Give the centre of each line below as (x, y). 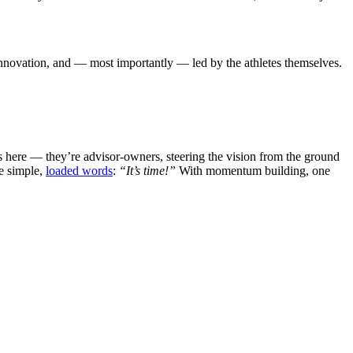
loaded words (79, 170)
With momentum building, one (255, 170)
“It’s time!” (149, 170)
